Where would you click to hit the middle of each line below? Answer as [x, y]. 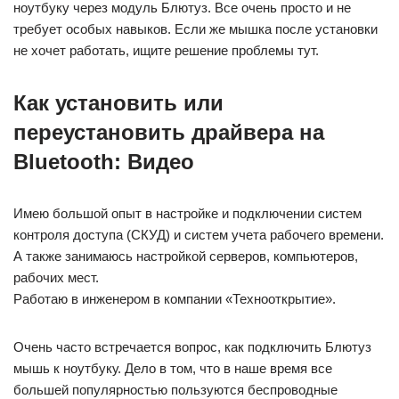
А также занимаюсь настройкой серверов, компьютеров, [186, 256]
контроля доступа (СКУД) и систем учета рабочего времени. [199, 235]
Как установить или [118, 103]
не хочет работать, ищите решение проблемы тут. [166, 50]
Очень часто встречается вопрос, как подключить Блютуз [192, 347]
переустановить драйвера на [169, 132]
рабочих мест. [56, 277]
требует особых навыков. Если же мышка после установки [195, 29]
